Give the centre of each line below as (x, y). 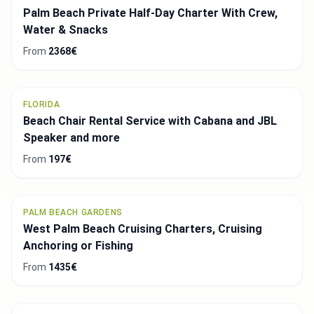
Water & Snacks (66, 29)
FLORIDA (42, 104)
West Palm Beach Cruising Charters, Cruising (143, 228)
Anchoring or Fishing (78, 245)
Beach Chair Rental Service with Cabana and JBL (150, 121)
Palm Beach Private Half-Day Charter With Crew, (150, 13)
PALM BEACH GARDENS (73, 212)
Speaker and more (71, 137)
